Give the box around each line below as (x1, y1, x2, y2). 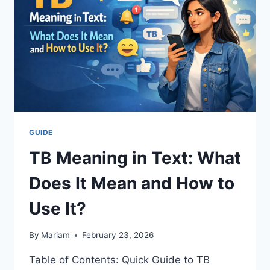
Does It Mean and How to (29, 172, 234, 193)
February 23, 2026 (82, 230, 154, 240)
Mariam (41, 230, 71, 240)
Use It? (29, 198, 86, 219)
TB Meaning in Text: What (29, 147, 241, 168)
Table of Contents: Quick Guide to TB (29, 254, 210, 266)
